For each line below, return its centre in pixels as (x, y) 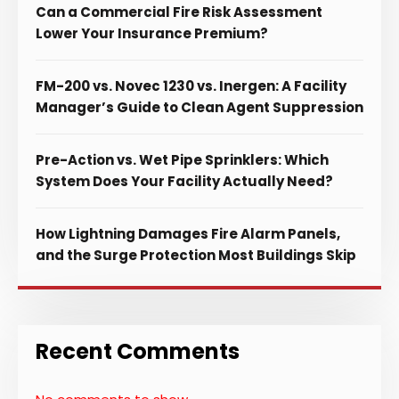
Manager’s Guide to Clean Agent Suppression (199, 108)
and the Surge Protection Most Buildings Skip (196, 256)
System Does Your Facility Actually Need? (184, 182)
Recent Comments (138, 352)
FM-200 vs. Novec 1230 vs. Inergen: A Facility (191, 86)
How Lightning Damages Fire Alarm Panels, (188, 234)
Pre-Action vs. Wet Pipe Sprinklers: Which (182, 160)
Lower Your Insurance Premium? (152, 34)
